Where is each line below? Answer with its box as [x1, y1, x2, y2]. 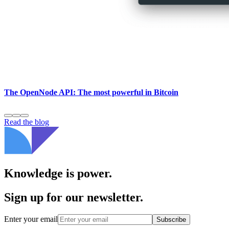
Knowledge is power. [4, 166, 112, 180]
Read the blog [4, 117, 49, 126]
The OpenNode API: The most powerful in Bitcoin [4, 88, 178, 97]
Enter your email [4, 215, 58, 224]
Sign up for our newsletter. [4, 190, 143, 204]
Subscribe [156, 216, 186, 224]
